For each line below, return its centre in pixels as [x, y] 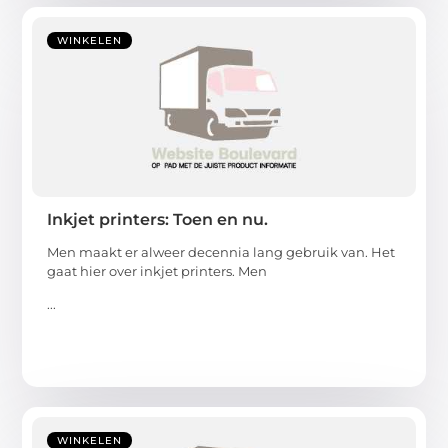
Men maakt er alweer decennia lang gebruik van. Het [221, 251]
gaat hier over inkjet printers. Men [157, 270]
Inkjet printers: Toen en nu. [158, 219]
